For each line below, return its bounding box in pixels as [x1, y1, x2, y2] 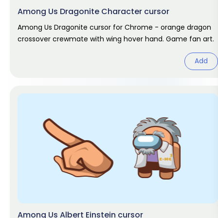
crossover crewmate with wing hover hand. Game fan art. [18, 34, 214, 44]
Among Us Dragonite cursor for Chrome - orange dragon [18, 22, 211, 32]
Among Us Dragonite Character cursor [18, 6, 169, 17]
